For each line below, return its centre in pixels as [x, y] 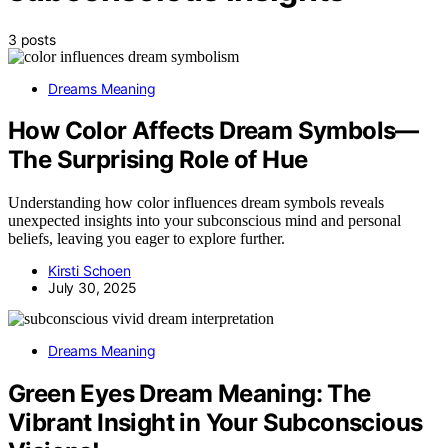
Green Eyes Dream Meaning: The [189, 394]
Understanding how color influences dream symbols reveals [196, 203]
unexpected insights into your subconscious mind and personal [204, 221]
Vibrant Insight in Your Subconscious [215, 423]
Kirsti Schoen [89, 271]
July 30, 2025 [92, 288]
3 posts [32, 39]
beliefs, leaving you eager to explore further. [146, 239]
